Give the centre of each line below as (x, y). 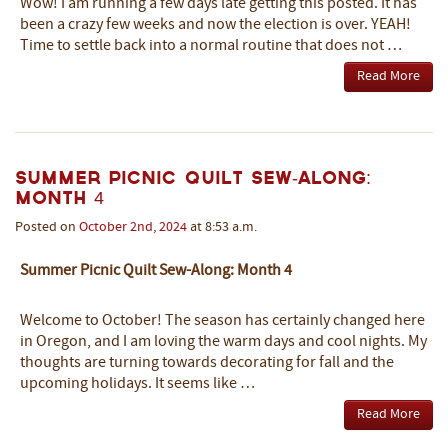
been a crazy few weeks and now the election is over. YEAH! (215, 25)
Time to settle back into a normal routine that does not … (211, 46)
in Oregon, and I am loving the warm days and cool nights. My (223, 342)
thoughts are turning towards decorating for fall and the (207, 363)
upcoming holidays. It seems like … (137, 384)
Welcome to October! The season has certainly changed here (222, 321)
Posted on (47, 227)
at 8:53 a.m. (222, 227)
